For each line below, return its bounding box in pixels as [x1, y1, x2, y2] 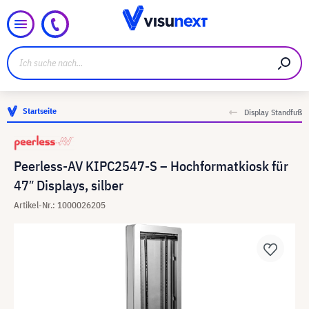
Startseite [23, 106, 57, 116]
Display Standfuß [244, 107, 302, 117]
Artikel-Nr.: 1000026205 [14, 199, 106, 211]
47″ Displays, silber [14, 176, 123, 195]
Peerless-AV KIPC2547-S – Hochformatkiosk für [14, 157, 288, 175]
